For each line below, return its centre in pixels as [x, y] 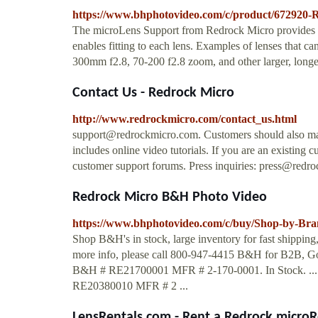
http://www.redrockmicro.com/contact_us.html [185, 119]
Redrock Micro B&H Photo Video [170, 197]
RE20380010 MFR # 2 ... [130, 285]
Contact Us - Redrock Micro [153, 93]
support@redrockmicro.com [135, 134]
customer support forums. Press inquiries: [166, 165]
